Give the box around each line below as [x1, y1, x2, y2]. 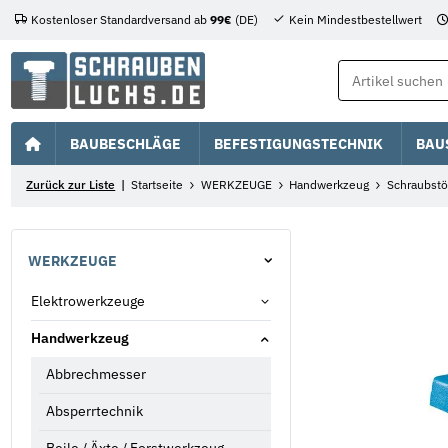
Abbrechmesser [46, 365, 146, 384]
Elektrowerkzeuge [31, 292, 145, 311]
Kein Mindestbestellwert [288, 12, 422, 28]
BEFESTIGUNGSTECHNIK [214, 132, 384, 153]
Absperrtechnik [46, 402, 143, 421]
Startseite [131, 177, 184, 193]
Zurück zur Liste [26, 177, 116, 193]
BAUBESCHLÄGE [70, 132, 182, 153]
